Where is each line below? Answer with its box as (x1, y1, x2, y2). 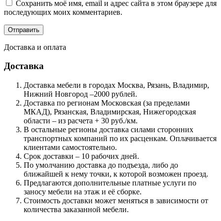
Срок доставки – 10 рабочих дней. (24, 152, 139, 161)
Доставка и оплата (4, 42, 66, 51)
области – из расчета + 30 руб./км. (24, 116, 138, 125)
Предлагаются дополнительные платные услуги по (24, 179, 196, 187)
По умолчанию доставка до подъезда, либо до (24, 161, 178, 170)
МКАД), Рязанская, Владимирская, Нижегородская (24, 108, 196, 116)
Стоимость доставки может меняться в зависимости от (24, 196, 208, 205)
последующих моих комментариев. (4, 7, 122, 16)
